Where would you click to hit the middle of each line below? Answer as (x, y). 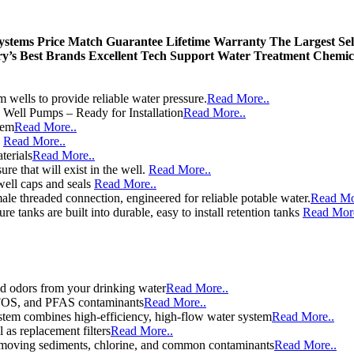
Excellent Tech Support (151, 56)
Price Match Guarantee (100, 41)
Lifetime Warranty (216, 41)
